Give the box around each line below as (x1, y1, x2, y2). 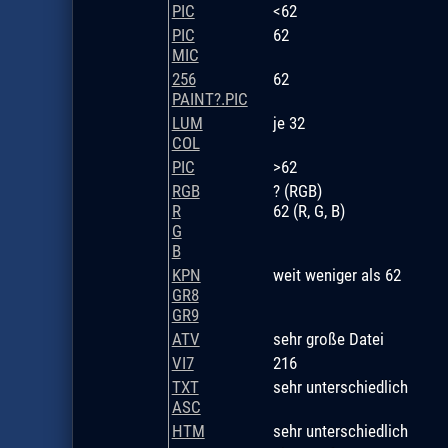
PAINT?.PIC (171, 88, 248, 109)
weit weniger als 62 (272, 264, 401, 285)
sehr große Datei (272, 328, 384, 349)
